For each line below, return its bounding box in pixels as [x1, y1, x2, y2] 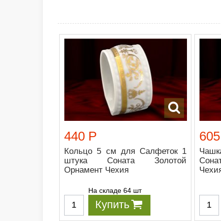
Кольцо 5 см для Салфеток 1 [64, 146, 187, 156]
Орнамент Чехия [64, 165, 129, 175]
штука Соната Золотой [64, 155, 187, 165]
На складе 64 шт [88, 186, 142, 194]
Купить [95, 198, 129, 211]
